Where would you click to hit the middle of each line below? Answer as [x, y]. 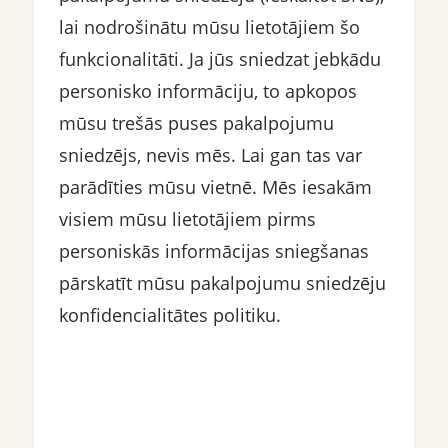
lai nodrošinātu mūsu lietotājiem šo [209, 27]
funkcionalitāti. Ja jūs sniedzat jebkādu [219, 59]
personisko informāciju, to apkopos [207, 91]
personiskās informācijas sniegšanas [213, 251]
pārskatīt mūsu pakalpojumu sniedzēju [222, 283]
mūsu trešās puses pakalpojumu [196, 123]
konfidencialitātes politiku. [169, 315]
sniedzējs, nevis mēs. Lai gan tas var [210, 155]
